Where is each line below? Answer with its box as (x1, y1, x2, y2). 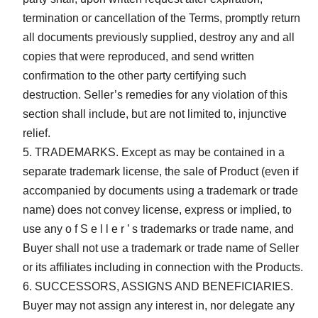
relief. (23, 126, 50, 139)
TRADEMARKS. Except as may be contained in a (35, 146, 285, 158)
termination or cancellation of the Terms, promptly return (23, 11, 300, 24)
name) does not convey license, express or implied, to (23, 203, 292, 216)
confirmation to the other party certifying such (23, 69, 246, 82)
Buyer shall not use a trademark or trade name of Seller (23, 241, 299, 254)
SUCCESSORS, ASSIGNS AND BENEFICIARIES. (35, 280, 293, 292)
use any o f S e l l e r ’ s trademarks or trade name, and (23, 222, 294, 235)
